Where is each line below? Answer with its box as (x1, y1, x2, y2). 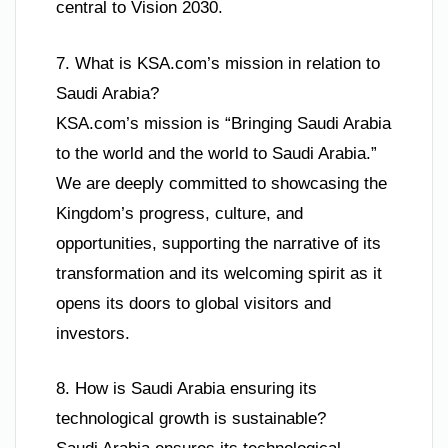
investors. (56, 323, 130, 343)
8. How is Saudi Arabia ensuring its (56, 379, 317, 399)
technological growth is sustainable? (56, 409, 326, 429)
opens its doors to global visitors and (56, 293, 331, 313)
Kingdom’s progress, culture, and (56, 203, 303, 223)
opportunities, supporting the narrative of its (56, 233, 381, 253)
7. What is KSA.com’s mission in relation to (56, 53, 380, 73)
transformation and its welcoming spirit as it (56, 263, 382, 283)
